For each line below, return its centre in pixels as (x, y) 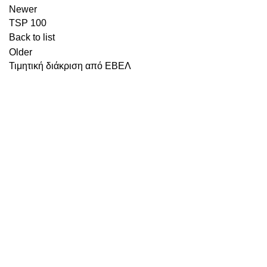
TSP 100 (28, 23)
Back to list (32, 37)
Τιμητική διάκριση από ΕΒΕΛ (70, 66)
